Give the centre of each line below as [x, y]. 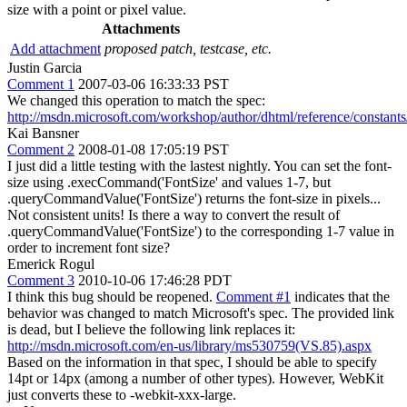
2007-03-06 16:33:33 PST [154, 84]
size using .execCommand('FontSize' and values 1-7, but [169, 182]
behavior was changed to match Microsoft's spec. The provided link [201, 313]
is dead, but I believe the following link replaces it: [151, 329]
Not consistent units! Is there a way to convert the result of [174, 215]
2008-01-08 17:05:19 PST [154, 149]
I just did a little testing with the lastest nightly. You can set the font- [199, 166]
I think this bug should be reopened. [112, 297]
